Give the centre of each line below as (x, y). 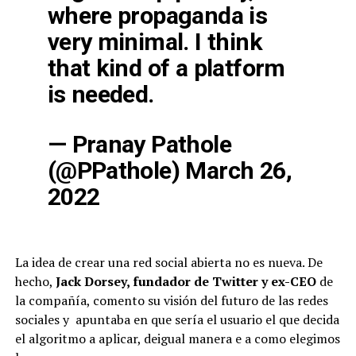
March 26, (238, 171)
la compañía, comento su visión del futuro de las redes (171, 301)
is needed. (101, 95)
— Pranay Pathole (139, 145)
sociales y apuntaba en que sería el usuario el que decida (177, 320)
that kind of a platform (166, 68)
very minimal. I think (155, 42)
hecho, (35, 282)
